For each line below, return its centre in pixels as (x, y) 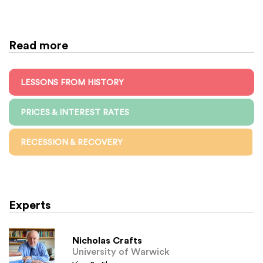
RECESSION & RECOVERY (72, 142)
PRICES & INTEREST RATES (75, 112)
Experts (30, 205)
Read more (38, 45)
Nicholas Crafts (107, 240)
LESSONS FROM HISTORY (72, 82)
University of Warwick (121, 251)
